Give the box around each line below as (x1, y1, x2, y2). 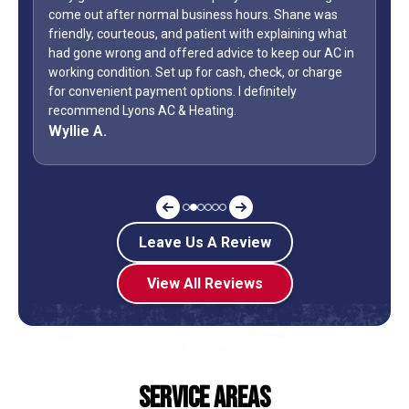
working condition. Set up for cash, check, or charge (48, 65, 342, 80)
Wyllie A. (48, 122, 107, 141)
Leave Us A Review (138, 234, 271, 252)
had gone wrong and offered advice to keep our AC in (48, 46, 354, 61)
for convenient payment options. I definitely (48, 84, 297, 100)
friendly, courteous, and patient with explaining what (48, 26, 347, 42)
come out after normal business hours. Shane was (48, 7, 338, 23)
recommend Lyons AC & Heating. (48, 103, 236, 119)
